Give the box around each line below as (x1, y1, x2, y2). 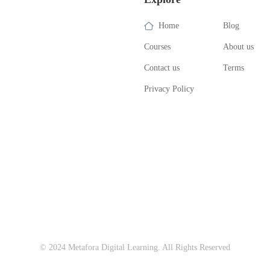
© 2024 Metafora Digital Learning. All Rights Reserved (40, 243, 230, 253)
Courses (144, 42, 171, 52)
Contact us (144, 63, 180, 73)
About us (223, 42, 254, 52)
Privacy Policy (144, 84, 194, 94)
